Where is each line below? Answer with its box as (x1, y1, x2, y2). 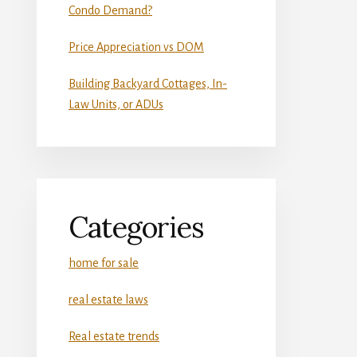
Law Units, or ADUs (69, 97, 163, 111)
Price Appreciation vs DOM (69, 40, 204, 53)
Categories (69, 208, 204, 245)
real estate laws (69, 292, 148, 306)
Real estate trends (69, 329, 159, 343)
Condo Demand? (69, 3, 152, 17)
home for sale (69, 256, 139, 269)
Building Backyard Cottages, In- (69, 76, 227, 90)
